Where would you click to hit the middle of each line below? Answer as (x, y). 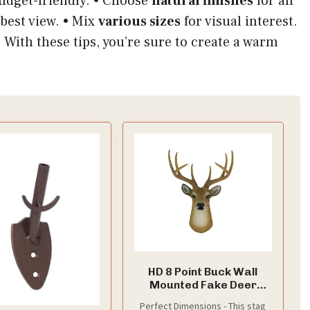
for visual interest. (239, 22)
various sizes (139, 22)
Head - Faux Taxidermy (203, 298)
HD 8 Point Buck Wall (203, 271)
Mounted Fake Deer (203, 284)
